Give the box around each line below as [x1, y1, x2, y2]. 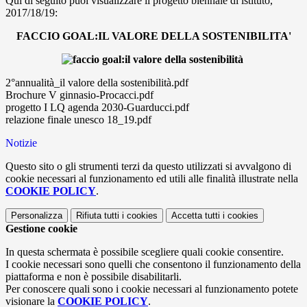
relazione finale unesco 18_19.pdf [5, 113, 151, 125]
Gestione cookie [5, 222, 77, 234]
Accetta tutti [171, 210, 220, 221]
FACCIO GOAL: [16, 29, 98, 42]
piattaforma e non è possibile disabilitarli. [5, 270, 182, 282]
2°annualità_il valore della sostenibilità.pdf [5, 76, 188, 88]
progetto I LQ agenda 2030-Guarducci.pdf [5, 101, 189, 113]
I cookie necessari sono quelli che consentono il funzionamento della [5, 258, 301, 270]
